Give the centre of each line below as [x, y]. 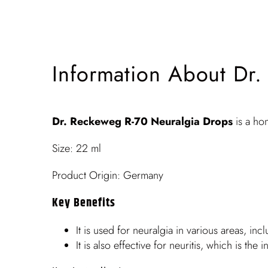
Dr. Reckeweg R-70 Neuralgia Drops [142, 121]
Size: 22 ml [77, 148]
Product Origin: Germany [108, 175]
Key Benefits [84, 203]
